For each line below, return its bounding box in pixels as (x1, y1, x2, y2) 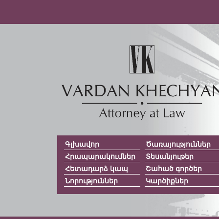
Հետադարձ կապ (65, 163, 128, 173)
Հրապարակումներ (65, 151, 135, 161)
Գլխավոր (65, 139, 99, 149)
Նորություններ (65, 175, 118, 185)
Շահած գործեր (146, 163, 202, 173)
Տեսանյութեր (146, 151, 194, 161)
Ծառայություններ (146, 139, 211, 149)
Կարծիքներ (146, 175, 189, 185)
